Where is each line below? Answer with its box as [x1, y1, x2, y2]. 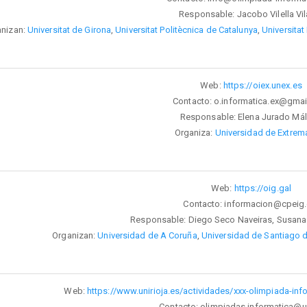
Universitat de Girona [27, 24, 112, 35]
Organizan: [52, 230, 98, 241]
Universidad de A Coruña [97, 230, 197, 241]
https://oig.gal [234, 182, 291, 193]
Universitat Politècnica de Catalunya [115, 24, 258, 35]
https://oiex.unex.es [223, 79, 302, 90]
